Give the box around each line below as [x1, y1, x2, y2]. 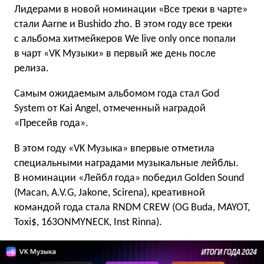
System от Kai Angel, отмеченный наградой [14, 103, 206, 114]
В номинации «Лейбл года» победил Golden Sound [14, 172, 244, 184]
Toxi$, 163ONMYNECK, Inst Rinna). [14, 216, 162, 228]
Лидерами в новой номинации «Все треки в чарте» [14, 4, 247, 15]
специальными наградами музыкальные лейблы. [14, 157, 239, 169]
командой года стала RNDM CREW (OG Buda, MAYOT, [14, 202, 250, 213]
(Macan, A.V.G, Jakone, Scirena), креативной [14, 187, 205, 199]
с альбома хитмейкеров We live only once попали [14, 33, 236, 45]
